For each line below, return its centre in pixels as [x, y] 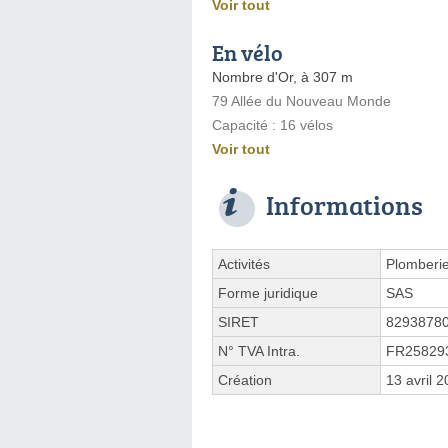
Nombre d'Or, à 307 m [282, 76]
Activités [244, 263]
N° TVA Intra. [259, 350]
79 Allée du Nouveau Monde [301, 100]
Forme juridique [268, 292]
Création [245, 379]
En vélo [247, 52]
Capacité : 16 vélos [272, 124]
